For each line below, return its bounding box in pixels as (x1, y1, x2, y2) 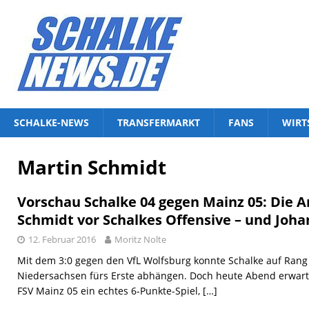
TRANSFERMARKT (117, 116, 200, 129)
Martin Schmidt (17, 154, 166, 180)
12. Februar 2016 (28, 233, 96, 246)
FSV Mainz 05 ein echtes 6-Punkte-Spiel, (17, 284, 203, 297)
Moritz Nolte (114, 233, 166, 246)
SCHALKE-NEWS (14, 116, 89, 129)
